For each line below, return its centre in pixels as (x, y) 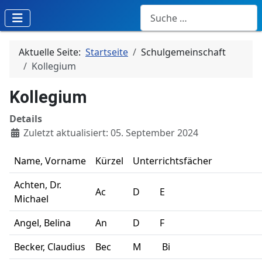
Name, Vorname (50, 161)
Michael (31, 199)
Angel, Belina (42, 223)
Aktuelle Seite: (52, 52)
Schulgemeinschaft (183, 52)
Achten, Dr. (38, 185)
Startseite (107, 52)
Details (26, 119)
